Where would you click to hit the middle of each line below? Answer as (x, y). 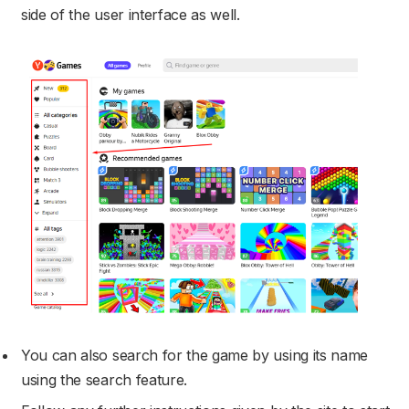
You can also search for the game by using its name (194, 355)
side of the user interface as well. (131, 14)
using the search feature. (104, 379)
